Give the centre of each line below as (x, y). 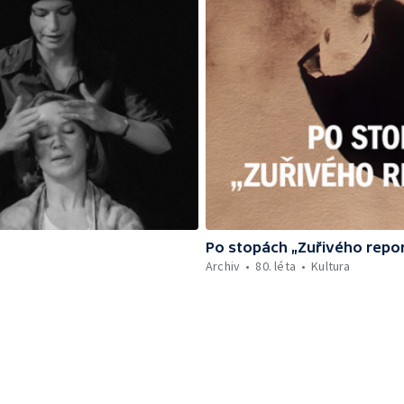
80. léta (276, 266)
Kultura (331, 266)
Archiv (223, 266)
